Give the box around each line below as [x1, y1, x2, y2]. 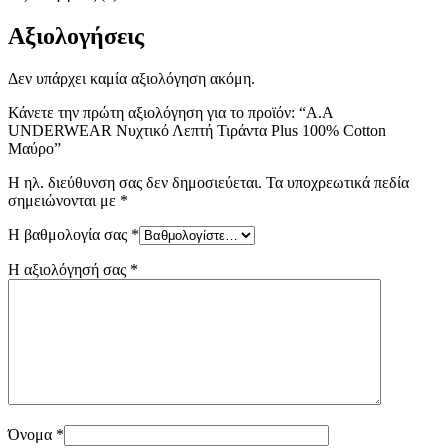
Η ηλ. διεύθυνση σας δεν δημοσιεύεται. [8, 173, 262, 191]
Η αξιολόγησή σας [8, 260, 130, 278]
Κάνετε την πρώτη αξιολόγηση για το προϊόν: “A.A [8, 103, 333, 121]
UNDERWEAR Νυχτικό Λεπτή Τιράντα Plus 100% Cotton [8, 121, 386, 139]
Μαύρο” [8, 139, 61, 157]
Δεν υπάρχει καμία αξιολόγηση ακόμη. [8, 69, 255, 87]
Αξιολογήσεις [8, 22, 144, 49]
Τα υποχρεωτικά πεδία [266, 173, 409, 191]
